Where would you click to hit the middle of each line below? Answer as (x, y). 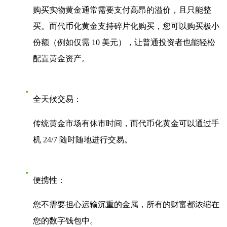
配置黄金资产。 (61, 58)
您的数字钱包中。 (65, 220)
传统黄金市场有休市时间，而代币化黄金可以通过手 (126, 123)
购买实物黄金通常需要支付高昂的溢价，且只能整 (122, 10)
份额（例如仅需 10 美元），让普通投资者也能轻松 (124, 42)
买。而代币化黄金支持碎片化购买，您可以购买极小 (126, 26)
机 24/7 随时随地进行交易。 (83, 139)
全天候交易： (57, 99)
